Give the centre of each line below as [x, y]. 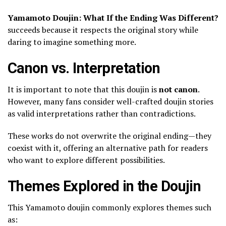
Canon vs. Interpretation [84, 68]
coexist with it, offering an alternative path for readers [108, 148]
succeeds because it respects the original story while [103, 30]
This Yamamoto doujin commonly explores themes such [109, 207]
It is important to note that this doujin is [83, 89]
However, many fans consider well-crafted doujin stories [110, 101]
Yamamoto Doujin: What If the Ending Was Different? [113, 17]
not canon [178, 89]
